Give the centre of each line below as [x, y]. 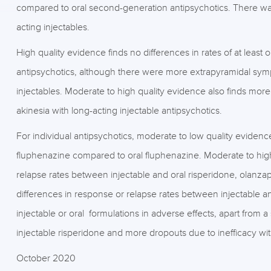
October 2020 [46, 258]
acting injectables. [53, 27]
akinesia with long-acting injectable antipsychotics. [119, 111]
